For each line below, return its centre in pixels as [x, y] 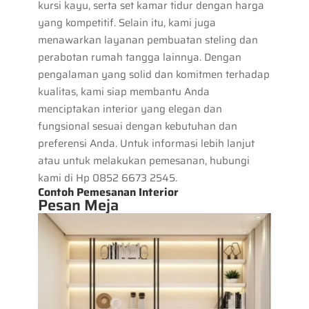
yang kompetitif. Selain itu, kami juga [127, 22]
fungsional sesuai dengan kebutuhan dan [137, 126]
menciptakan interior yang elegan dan [130, 109]
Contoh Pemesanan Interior [108, 192]
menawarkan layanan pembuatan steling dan [148, 40]
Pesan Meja [78, 205]
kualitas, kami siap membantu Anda [123, 91]
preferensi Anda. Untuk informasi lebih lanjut [146, 143]
